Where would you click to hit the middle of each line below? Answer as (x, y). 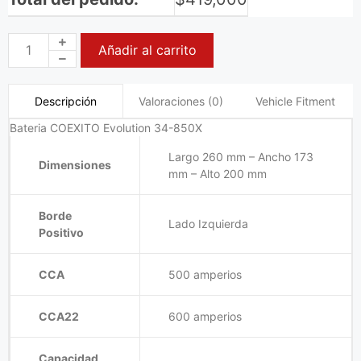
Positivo (61, 232)
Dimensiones (75, 164)
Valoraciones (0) (180, 101)
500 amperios (205, 274)
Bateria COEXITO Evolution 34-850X (106, 127)
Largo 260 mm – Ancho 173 (241, 156)
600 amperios (205, 316)
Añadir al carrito (147, 50)
